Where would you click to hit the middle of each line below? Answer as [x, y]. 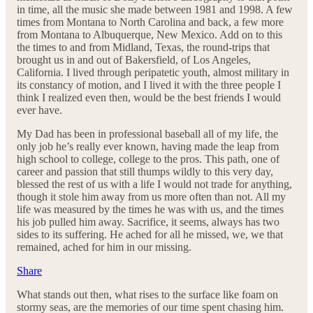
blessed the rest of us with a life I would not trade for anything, [154, 184]
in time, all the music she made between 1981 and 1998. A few [155, 10]
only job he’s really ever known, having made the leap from [148, 147]
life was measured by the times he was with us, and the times [150, 210]
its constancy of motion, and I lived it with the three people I [149, 85]
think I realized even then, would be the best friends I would [149, 98]
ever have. [39, 110]
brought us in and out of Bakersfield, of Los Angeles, [134, 60]
